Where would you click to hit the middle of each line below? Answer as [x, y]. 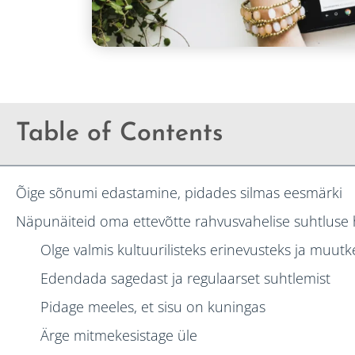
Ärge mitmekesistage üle [118, 335]
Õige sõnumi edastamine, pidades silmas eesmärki [179, 192]
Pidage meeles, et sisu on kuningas [153, 306]
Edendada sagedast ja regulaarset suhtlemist [185, 278]
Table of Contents [120, 134]
